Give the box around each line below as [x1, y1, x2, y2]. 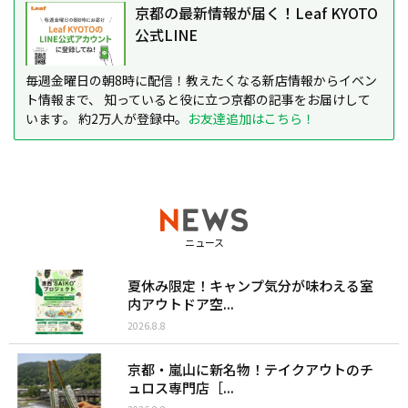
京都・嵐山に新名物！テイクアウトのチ [127, 360, 373, 380]
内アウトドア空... [127, 293, 234, 313]
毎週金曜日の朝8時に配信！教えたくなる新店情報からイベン [25, 70, 377, 89]
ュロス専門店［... [127, 378, 234, 398]
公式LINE [135, 23, 198, 46]
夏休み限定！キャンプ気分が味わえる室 [127, 275, 373, 295]
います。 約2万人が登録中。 [25, 108, 188, 127]
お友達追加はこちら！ [188, 108, 315, 127]
